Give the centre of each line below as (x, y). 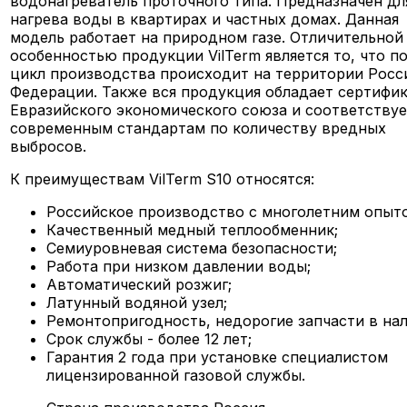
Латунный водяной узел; (137, 302)
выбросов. (49, 146)
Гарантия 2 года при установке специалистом (218, 357)
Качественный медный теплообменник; (193, 229)
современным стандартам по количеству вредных (199, 128)
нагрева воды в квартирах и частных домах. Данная (205, 19)
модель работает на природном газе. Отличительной (207, 37)
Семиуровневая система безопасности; (192, 248)
